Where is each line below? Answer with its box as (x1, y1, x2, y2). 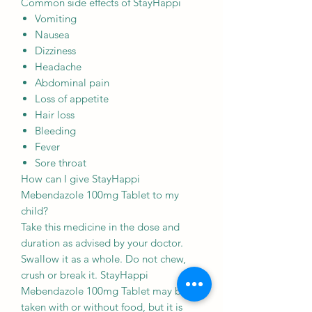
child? (21, 204, 48, 218)
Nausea (35, 28, 70, 42)
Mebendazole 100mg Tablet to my (21, 188, 179, 202)
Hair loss (35, 108, 75, 122)
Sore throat (35, 156, 86, 170)
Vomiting (35, 12, 77, 26)
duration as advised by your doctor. (21, 236, 183, 250)
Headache (35, 60, 81, 74)
